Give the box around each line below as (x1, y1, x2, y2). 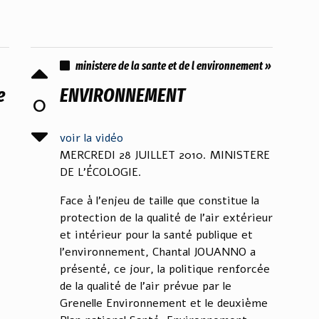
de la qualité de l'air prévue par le (60, 278, 231, 294)
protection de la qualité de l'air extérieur (60, 210, 273, 226)
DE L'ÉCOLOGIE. (60, 164, 142, 180)
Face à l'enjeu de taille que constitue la (60, 193, 259, 209)
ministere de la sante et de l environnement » (75, 59, 271, 73)
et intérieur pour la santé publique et (60, 227, 253, 243)
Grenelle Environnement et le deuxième (60, 296, 268, 311)
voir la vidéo (60, 130, 123, 146)
